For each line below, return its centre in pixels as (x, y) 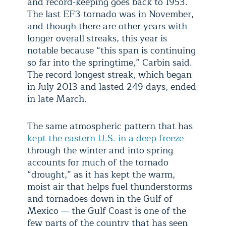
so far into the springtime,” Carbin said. (110, 63)
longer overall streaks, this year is (97, 39)
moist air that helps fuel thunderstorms (110, 187)
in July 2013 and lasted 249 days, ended (112, 87)
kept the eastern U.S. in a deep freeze (105, 138)
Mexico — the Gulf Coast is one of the (107, 211)
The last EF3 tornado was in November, (110, 14)
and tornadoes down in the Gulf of (100, 199)
